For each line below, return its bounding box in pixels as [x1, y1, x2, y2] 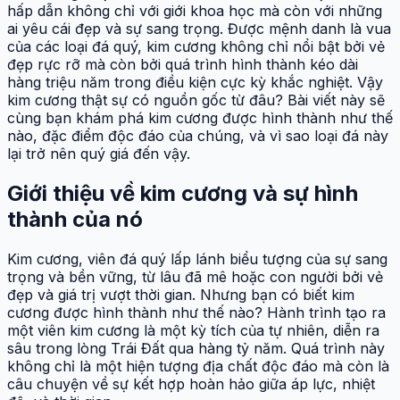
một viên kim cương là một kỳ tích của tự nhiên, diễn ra [7, 321, 379, 339]
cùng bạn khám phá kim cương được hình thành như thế [7, 108, 393, 127]
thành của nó [7, 205, 143, 232]
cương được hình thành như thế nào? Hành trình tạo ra [7, 303, 386, 321]
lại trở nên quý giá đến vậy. [7, 144, 190, 162]
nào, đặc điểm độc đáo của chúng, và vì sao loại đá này [7, 126, 388, 145]
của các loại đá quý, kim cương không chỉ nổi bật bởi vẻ [7, 37, 385, 55]
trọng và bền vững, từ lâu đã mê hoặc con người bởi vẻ [7, 267, 383, 286]
